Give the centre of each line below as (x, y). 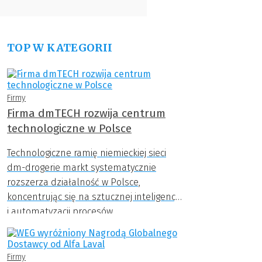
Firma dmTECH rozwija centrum (86, 113)
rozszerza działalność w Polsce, (74, 182)
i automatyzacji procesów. (61, 211)
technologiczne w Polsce (69, 128)
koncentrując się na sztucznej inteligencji (93, 197)
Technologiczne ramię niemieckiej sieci (87, 153)
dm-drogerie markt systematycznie (82, 168)
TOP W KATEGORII (60, 48)
